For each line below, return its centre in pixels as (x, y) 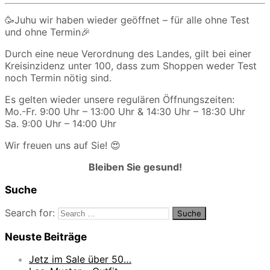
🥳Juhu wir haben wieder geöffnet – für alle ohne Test (127, 20)
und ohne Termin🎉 (48, 32)
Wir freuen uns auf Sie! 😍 (63, 145)
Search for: (30, 212)
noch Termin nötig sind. (58, 77)
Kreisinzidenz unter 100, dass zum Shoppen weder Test (131, 65)
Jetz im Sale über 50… (80, 259)
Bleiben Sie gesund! (135, 167)
